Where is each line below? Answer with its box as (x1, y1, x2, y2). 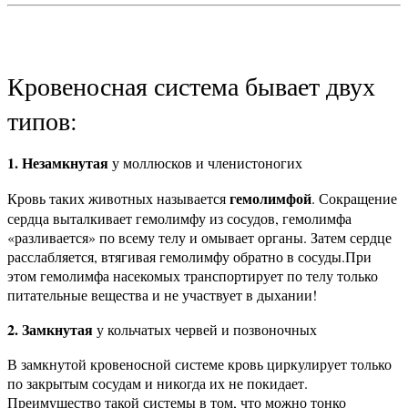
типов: (7, 103, 77, 138)
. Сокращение (311, 189, 397, 209)
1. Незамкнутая (7, 152, 112, 174)
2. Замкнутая (7, 319, 97, 341)
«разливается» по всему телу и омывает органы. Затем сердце (7, 228, 392, 248)
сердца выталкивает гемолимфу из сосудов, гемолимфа (7, 209, 352, 229)
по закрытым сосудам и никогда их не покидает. (7, 373, 308, 393)
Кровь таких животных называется (7, 189, 229, 209)
